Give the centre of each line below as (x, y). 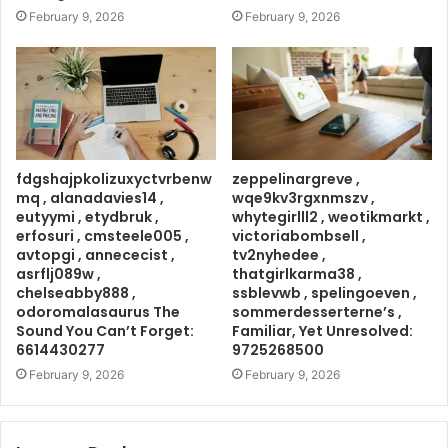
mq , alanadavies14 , (90, 198)
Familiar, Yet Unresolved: (322, 331)
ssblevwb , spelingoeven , (324, 293)
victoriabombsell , (299, 236)
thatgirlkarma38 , (297, 274)
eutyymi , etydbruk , (87, 217)
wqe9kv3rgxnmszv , (303, 198)
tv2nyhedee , (279, 255)
